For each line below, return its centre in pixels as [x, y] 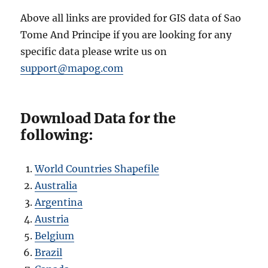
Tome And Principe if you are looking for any [126, 35]
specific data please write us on [94, 52]
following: [57, 135]
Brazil [49, 253]
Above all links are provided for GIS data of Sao [131, 18]
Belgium [55, 236]
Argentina [59, 202]
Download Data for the [98, 118]
